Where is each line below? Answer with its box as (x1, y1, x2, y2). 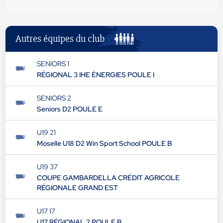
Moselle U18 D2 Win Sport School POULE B (36, 139, 172, 148)
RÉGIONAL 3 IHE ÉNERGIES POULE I (36, 70, 154, 79)
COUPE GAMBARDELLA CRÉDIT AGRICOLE (36, 173, 180, 182)
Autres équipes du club (15, 32, 105, 45)
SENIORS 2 (36, 94, 71, 103)
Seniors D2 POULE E (36, 105, 103, 113)
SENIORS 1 (36, 59, 69, 68)
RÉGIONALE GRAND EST (36, 183, 118, 192)
